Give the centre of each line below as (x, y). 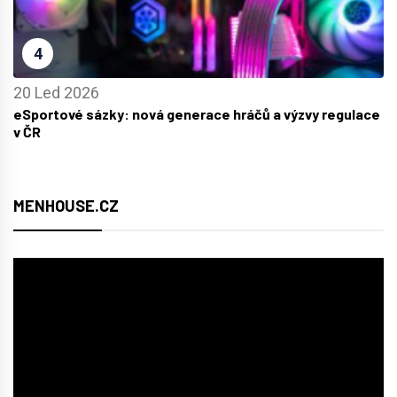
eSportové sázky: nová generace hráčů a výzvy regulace (197, 113)
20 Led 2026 (56, 92)
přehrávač (47, 295)
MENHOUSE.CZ (66, 205)
